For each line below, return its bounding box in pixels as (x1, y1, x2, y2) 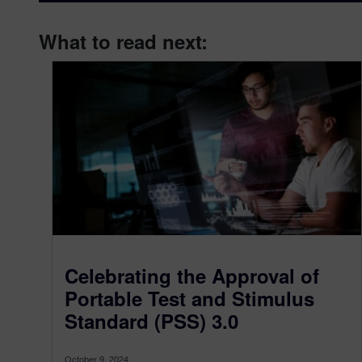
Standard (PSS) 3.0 (65, 306, 238, 335)
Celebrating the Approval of (65, 261, 319, 289)
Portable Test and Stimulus (65, 284, 314, 312)
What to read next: (39, 27, 208, 55)
